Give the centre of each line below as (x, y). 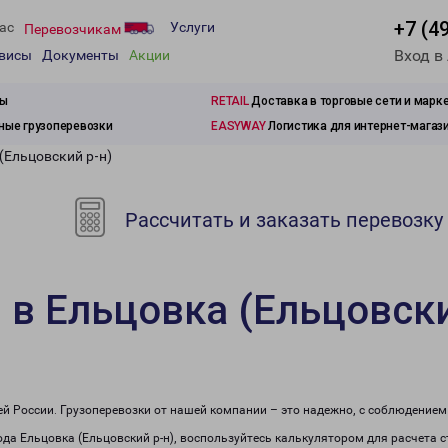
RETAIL (230, 101)
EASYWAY (238, 126)
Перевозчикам (74, 28)
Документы (80, 55)
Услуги (192, 27)
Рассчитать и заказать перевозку (282, 220)
